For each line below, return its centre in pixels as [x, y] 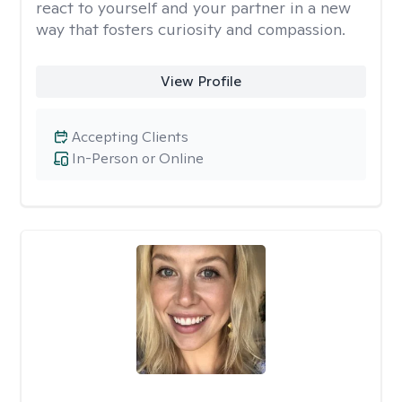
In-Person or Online [138, 158]
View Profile [201, 81]
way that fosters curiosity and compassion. [191, 29]
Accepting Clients [130, 137]
